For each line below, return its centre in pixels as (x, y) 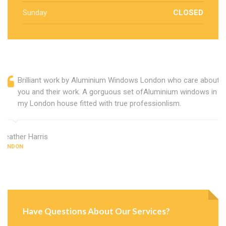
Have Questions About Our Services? (96, 211)
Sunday (35, 12)
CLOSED (188, 12)
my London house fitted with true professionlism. (99, 103)
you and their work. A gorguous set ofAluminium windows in (117, 92)
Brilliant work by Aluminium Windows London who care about (119, 80)
